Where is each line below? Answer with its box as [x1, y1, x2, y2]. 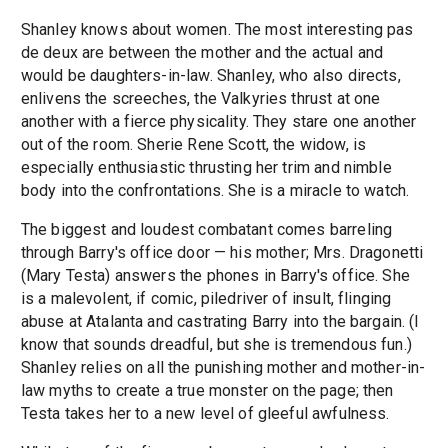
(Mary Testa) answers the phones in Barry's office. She [20, 266, 410, 286]
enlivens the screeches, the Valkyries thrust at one [20, 89, 381, 109]
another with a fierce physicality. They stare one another [20, 112, 417, 132]
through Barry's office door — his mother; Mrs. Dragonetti [20, 243, 424, 263]
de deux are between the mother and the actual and [20, 43, 384, 63]
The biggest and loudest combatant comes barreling [20, 220, 393, 240]
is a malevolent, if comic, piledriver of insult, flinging [20, 289, 392, 309]
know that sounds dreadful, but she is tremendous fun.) [20, 335, 412, 355]
